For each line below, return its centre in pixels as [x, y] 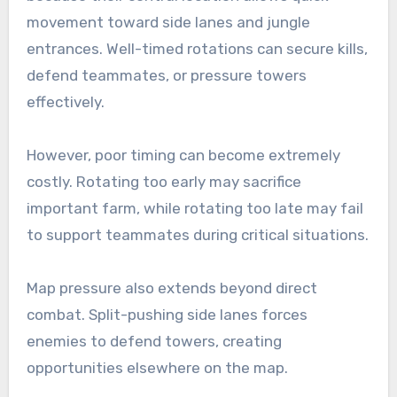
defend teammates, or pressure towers [166, 76]
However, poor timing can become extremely [183, 156]
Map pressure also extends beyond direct [171, 288]
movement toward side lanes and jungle [168, 23]
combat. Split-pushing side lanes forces [167, 315]
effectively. [65, 102]
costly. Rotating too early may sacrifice [163, 182]
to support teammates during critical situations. [197, 235]
